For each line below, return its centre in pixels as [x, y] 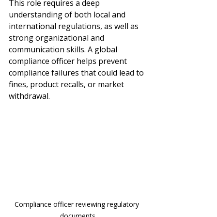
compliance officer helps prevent [69, 61]
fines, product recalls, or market [67, 84]
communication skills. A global [64, 49]
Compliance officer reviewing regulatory [77, 204]
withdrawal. [29, 96]
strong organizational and [57, 38]
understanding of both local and [68, 14]
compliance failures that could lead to [77, 72]
